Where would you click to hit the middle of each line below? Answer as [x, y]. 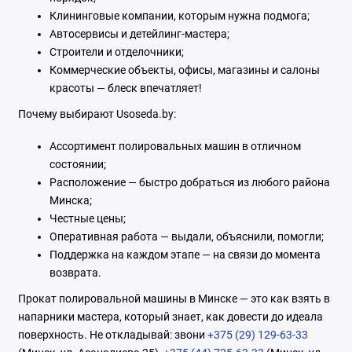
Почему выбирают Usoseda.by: [97, 114]
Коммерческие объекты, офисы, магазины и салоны [184, 70]
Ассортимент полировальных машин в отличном [175, 146]
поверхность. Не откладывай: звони [112, 334]
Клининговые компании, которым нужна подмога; [179, 15]
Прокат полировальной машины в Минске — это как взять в [174, 298]
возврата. [75, 272]
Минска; [70, 200]
